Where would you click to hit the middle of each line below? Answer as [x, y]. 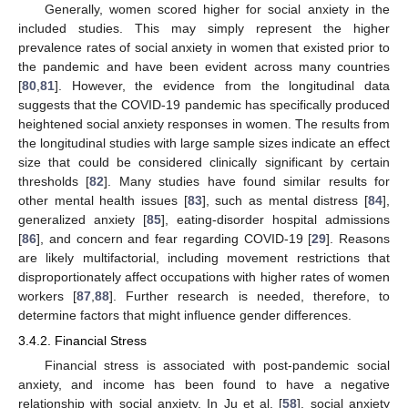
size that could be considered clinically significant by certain [204, 162]
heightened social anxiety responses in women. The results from [204, 123]
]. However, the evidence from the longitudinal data [222, 85]
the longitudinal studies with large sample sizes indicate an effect [204, 143]
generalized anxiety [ [82, 219]
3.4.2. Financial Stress [82, 341]
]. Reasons [358, 238]
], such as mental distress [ [285, 200]
